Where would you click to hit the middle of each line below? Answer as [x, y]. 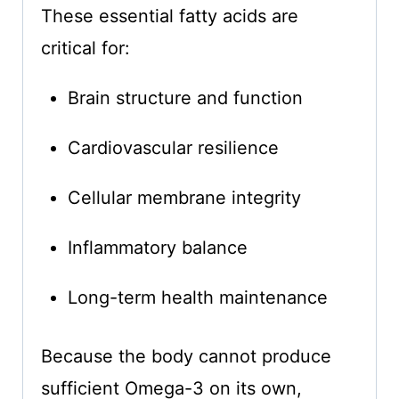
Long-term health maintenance [197, 298]
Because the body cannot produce [186, 357]
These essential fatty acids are [169, 16]
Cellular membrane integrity [184, 198]
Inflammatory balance [157, 248]
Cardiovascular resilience [173, 148]
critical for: [85, 49]
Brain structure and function [185, 98]
